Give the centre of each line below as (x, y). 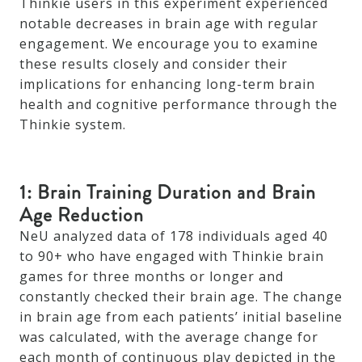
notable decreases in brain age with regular (169, 23)
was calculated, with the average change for (169, 337)
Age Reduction (82, 215)
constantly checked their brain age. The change (181, 297)
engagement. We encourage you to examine (169, 44)
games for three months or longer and (152, 276)
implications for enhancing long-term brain (167, 84)
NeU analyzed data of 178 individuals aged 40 (174, 236)
